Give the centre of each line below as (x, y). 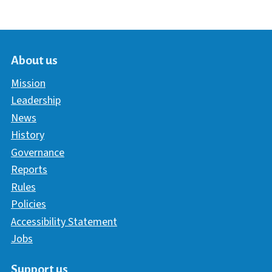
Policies (28, 205)
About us (34, 61)
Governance (37, 152)
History (27, 135)
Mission (28, 83)
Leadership (36, 101)
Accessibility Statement (64, 222)
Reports (29, 170)
